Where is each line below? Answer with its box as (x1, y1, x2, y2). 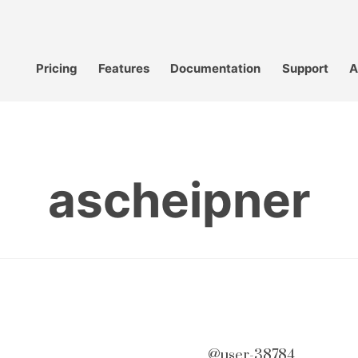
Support (281, 60, 328, 76)
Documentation (170, 60, 261, 76)
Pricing (36, 60, 78, 76)
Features (98, 60, 150, 76)
